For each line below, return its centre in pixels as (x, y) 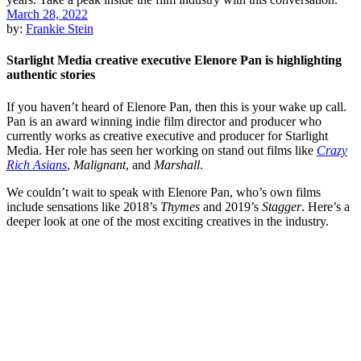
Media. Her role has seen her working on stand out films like (162, 150)
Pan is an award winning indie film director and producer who (164, 121)
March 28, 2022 (47, 14)
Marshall (177, 164)
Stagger (282, 206)
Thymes (182, 206)
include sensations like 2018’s (83, 206)
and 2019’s (232, 206)
